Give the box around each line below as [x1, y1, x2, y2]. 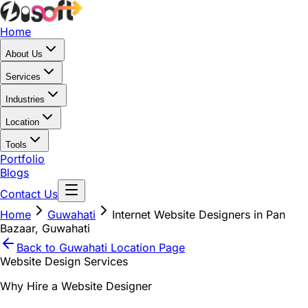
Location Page [107, 241, 185, 254]
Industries [5, 94, 45, 104]
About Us [5, 49, 43, 59]
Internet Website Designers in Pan [112, 208, 285, 221]
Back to [16, 241, 59, 254]
